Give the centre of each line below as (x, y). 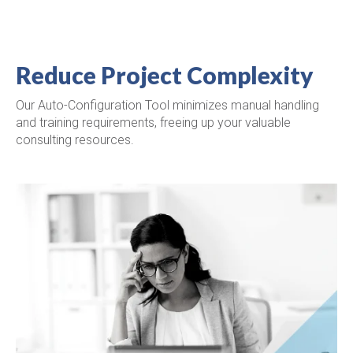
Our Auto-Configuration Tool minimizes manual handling (167, 105)
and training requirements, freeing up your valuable (153, 122)
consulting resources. (75, 139)
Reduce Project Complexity (165, 74)
